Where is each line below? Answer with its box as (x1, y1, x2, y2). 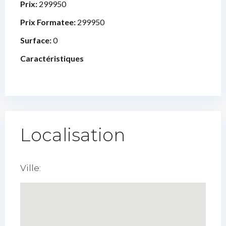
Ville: (20, 163, 41, 173)
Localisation (20, 124, 126, 146)
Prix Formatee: (20, 17, 77, 27)
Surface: (20, 35, 53, 45)
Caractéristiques (20, 53, 84, 63)
